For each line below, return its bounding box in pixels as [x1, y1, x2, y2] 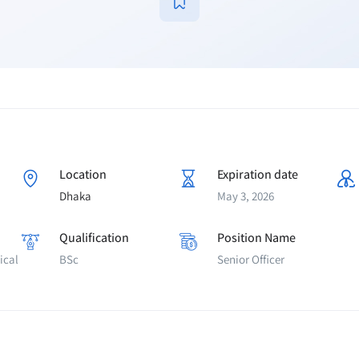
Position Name [217, 229, 296, 246]
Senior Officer [217, 252, 284, 267]
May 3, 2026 [217, 188, 274, 204]
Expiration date [217, 166, 298, 183]
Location [59, 166, 107, 183]
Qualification [59, 229, 129, 246]
